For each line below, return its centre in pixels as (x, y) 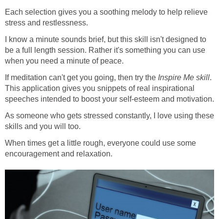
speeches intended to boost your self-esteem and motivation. (109, 99)
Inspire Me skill (184, 77)
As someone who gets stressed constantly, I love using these (109, 115)
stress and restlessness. (46, 22)
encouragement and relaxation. (59, 153)
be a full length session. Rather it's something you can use (105, 50)
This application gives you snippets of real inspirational (100, 88)
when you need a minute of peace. (64, 61)
